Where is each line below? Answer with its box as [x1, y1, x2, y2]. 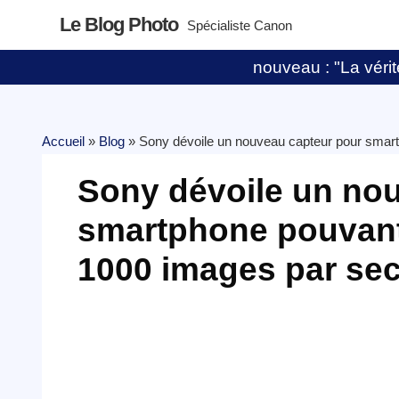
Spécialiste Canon [187, 18, 293, 33]
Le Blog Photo [60, 13, 179, 36]
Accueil [42, 134, 85, 149]
